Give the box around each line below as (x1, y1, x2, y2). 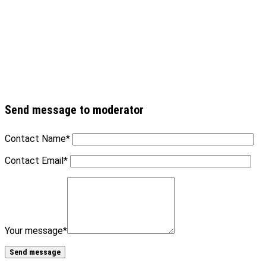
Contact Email (5, 155, 64, 166)
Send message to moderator (5, 103, 144, 117)
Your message (5, 225, 63, 236)
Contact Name (5, 133, 66, 144)
